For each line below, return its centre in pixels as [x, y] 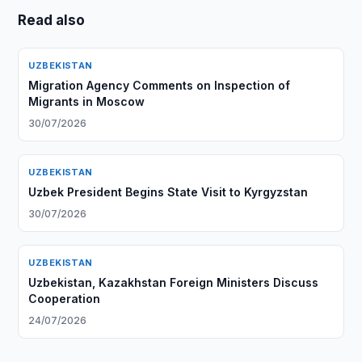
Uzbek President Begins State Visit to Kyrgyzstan [168, 192]
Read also [52, 20]
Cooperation [65, 299]
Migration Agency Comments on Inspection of [160, 85]
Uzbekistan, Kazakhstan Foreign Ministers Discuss [174, 282]
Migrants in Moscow [87, 101]
